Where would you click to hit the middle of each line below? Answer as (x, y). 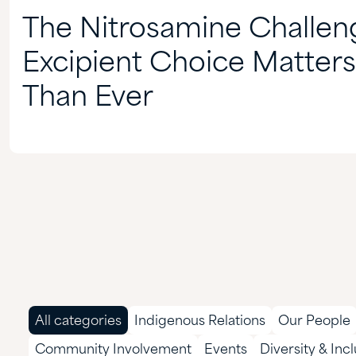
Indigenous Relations (200, 321)
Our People (314, 321)
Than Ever (88, 98)
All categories (78, 321)
